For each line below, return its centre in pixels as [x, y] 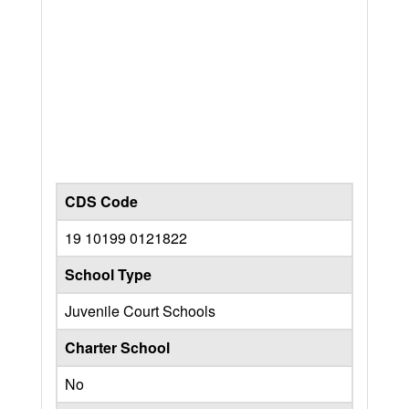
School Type [108, 274]
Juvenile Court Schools [140, 310]
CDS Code [101, 201]
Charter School [117, 347]
